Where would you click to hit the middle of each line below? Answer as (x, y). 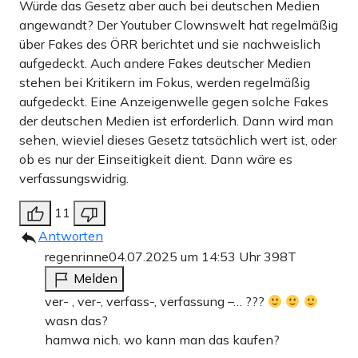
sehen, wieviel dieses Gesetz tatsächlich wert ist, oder (178, 140)
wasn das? (76, 321)
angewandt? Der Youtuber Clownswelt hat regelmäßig (179, 25)
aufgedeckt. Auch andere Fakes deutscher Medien (165, 64)
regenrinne (77, 257)
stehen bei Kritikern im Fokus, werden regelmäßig (165, 83)
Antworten (71, 236)
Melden (95, 278)
